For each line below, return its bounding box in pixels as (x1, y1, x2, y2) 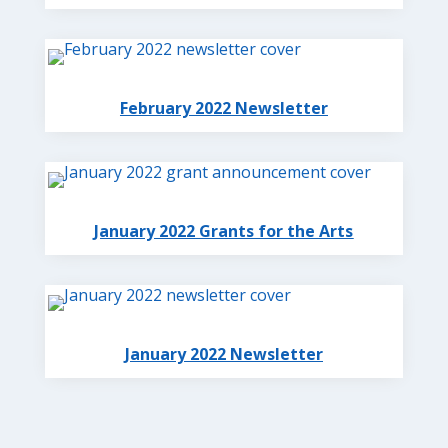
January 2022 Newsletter (124, 343, 323, 366)
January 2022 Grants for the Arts (94, 220, 354, 243)
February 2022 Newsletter (119, 97, 328, 120)
